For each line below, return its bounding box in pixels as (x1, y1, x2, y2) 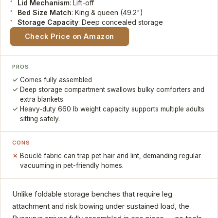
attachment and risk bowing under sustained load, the (12, 201, 189, 211)
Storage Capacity (18, 18, 79, 26)
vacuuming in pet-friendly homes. (20, 161, 124, 169)
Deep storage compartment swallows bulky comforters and (20, 86, 205, 94)
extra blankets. (20, 95, 65, 104)
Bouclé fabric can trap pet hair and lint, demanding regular (20, 151, 201, 160)
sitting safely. (20, 115, 60, 123)
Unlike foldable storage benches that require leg (12, 189, 172, 199)
